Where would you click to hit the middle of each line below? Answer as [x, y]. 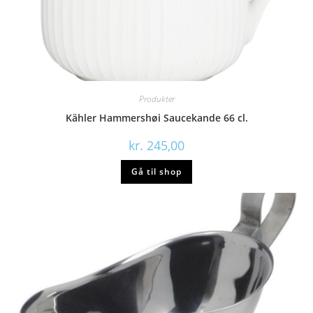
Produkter [156, 99]
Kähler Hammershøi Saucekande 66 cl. [156, 118]
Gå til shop [156, 172]
